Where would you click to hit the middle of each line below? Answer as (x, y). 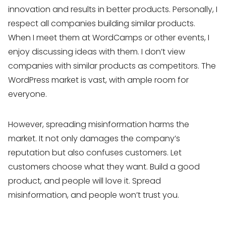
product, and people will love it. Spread (84, 181)
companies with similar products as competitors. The (112, 66)
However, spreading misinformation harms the (99, 124)
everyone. (27, 94)
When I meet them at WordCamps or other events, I (109, 38)
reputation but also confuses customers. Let (95, 153)
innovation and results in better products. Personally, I (113, 9)
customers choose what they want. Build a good (104, 167)
